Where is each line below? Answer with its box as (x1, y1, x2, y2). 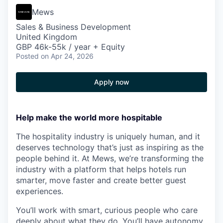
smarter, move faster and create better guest (16, 175, 186, 185)
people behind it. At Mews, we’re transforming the (16, 153, 204, 163)
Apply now (94, 78, 129, 86)
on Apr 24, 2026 (41, 52, 94, 60)
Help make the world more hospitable (16, 112, 162, 122)
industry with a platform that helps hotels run (16, 164, 186, 174)
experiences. (16, 186, 63, 196)
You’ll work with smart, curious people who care (16, 205, 198, 215)
